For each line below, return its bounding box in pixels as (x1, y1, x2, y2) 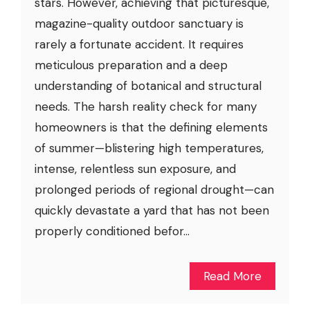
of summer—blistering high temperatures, (35, 140, 264, 156)
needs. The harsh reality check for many (35, 98, 257, 114)
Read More (203, 268, 262, 284)
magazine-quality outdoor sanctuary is (35, 15, 244, 31)
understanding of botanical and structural (35, 77, 262, 93)
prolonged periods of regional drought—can (35, 181, 274, 197)
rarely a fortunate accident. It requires (35, 36, 244, 52)
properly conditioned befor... (35, 223, 190, 239)
